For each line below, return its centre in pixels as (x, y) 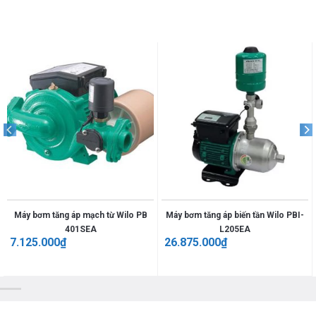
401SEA (80, 229)
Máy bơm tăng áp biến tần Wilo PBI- (235, 215)
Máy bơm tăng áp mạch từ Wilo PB (80, 215)
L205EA (235, 229)
